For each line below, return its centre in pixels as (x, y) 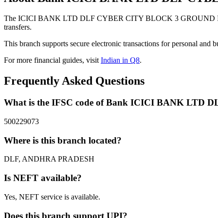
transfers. (18, 27)
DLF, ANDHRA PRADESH (49, 159)
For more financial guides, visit (52, 60)
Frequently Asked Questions (74, 81)
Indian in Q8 (120, 60)
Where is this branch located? (63, 140)
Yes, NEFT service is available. (52, 197)
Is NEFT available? (43, 178)
